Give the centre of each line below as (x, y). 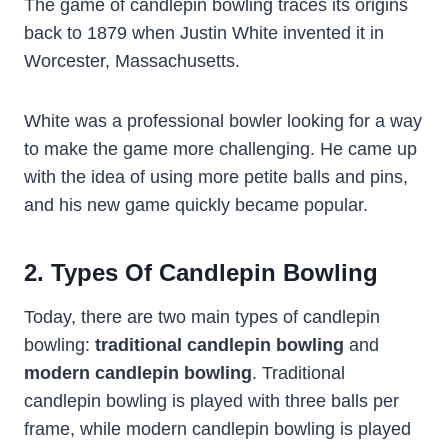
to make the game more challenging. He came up (220, 148)
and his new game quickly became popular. (196, 204)
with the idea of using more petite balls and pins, (216, 176)
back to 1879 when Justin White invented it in (204, 32)
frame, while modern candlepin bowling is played (217, 428)
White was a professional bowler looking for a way (223, 120)
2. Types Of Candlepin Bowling (201, 272)
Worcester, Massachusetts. (132, 60)
